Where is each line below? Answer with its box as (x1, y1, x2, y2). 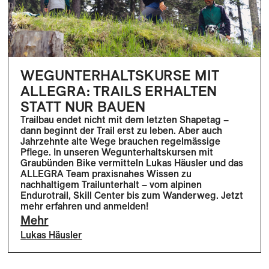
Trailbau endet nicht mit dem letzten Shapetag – (20, 113, 229, 125)
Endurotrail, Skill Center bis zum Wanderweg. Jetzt (20, 189, 244, 201)
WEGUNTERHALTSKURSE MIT (20, 65, 219, 84)
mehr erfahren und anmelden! (20, 199, 150, 212)
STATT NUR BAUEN (20, 97, 145, 115)
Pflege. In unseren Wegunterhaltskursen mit (20, 145, 214, 158)
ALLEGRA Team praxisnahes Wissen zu (20, 167, 192, 180)
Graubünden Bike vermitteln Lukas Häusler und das (20, 156, 244, 169)
